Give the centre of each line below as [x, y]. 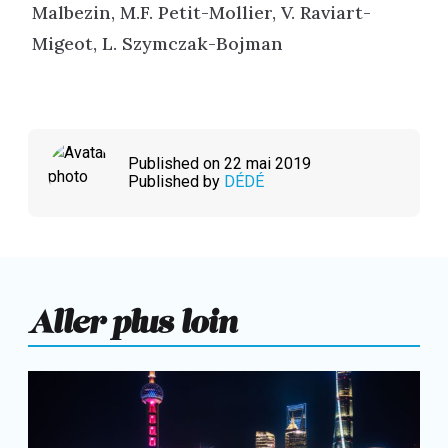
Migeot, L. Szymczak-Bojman [157, 43]
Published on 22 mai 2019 [219, 164]
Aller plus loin [132, 315]
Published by [176, 182]
